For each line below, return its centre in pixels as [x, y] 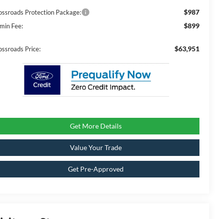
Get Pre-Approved [96, 169]
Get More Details [96, 126]
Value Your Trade [96, 148]
